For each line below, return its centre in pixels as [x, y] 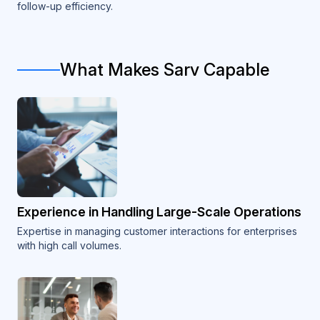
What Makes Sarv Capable [165, 70]
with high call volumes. [69, 246]
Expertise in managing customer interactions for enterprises [157, 231]
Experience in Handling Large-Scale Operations [159, 212]
